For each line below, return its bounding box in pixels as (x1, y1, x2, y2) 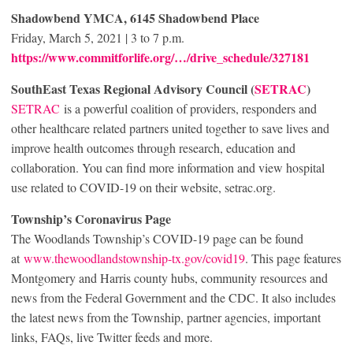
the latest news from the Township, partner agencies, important (11, 308, 321, 325)
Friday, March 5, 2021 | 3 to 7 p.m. (11, 28, 184, 46)
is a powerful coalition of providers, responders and (60, 99, 317, 117)
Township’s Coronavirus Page (11, 209, 171, 228)
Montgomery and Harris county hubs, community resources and (11, 269, 328, 286)
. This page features (245, 249, 341, 266)
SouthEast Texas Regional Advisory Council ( (11, 79, 255, 98)
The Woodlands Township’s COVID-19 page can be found (11, 229, 303, 247)
